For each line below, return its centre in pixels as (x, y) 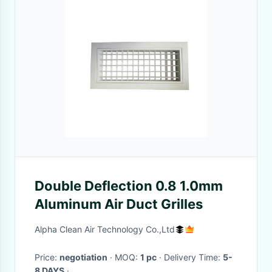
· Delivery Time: (193, 257)
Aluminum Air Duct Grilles (119, 204)
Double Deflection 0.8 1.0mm (129, 186)
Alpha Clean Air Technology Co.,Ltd (105, 229)
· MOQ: (127, 257)
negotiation (83, 257)
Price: (47, 257)
